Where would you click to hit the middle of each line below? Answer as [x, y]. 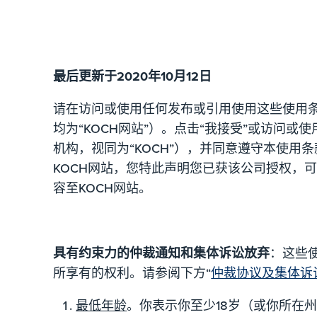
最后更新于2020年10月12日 [133, 76]
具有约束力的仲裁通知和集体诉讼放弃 [162, 253]
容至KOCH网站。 [103, 188]
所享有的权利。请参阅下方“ [132, 273]
